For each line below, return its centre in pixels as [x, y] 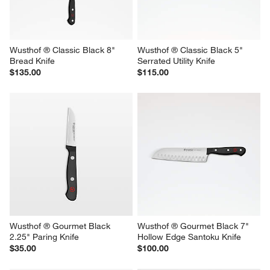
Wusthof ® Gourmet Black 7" [194, 226]
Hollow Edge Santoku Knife [189, 237]
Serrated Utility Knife [176, 61]
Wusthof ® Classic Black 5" [191, 50]
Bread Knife [33, 61]
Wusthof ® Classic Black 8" [64, 50]
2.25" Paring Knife [45, 237]
